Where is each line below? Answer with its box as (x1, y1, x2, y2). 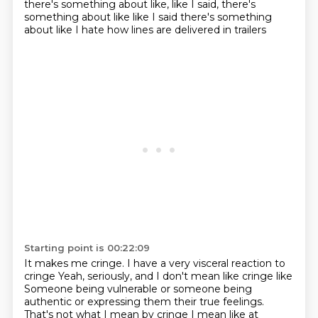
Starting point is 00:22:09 (23, 242, 150, 253)
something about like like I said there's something (23, 11, 272, 23)
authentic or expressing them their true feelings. (23, 295, 264, 308)
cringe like (241, 270, 292, 283)
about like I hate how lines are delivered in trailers (23, 23, 266, 36)
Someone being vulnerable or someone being (23, 283, 252, 295)
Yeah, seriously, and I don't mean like (57, 270, 242, 283)
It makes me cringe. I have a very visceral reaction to (23, 257, 285, 270)
